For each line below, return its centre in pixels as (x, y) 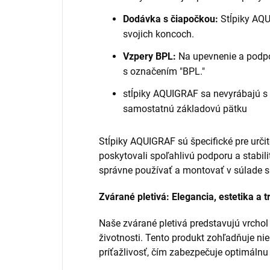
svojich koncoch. (159, 34)
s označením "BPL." (164, 71)
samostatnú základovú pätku (185, 108)
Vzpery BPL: (149, 56)
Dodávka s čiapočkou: (171, 19)
